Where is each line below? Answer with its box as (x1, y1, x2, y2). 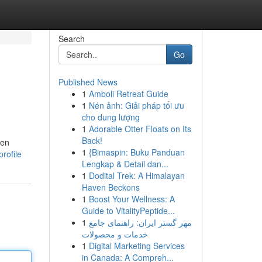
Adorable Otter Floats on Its (88, 123, 191, 135)
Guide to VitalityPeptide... (81, 205, 175, 216)
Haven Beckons (81, 181, 140, 193)
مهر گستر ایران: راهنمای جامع (88, 216, 192, 228)
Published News (58, 76, 118, 88)
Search (58, 33, 85, 44)
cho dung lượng (81, 111, 140, 123)
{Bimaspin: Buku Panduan (88, 146, 185, 158)
